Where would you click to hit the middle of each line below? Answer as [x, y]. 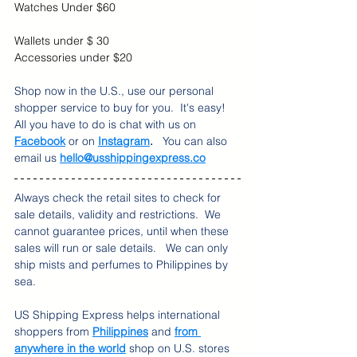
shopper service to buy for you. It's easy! [123, 108]
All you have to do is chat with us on [107, 124]
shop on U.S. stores [179, 348]
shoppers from [53, 331]
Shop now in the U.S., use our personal [116, 91]
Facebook [40, 141]
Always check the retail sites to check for [119, 198]
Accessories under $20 [73, 57]
